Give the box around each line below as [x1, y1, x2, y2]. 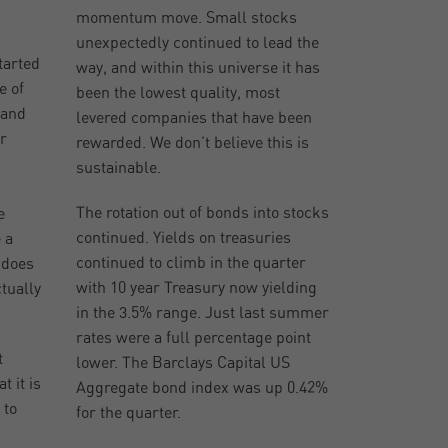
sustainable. [76, 160, 162, 177]
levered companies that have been [76, 110, 313, 127]
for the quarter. [76, 405, 182, 422]
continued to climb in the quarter [76, 255, 307, 272]
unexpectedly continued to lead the [76, 35, 320, 52]
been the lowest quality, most [76, 85, 281, 102]
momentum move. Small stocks [76, 10, 298, 27]
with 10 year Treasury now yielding [76, 280, 318, 297]
